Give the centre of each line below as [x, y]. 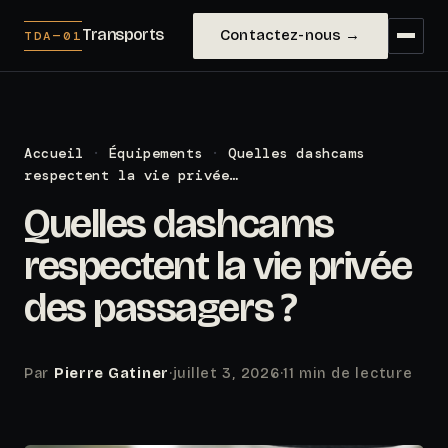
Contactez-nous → [290, 35]
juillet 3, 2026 [226, 373]
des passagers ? [160, 307]
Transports [123, 34]
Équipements [155, 153]
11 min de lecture [348, 373]
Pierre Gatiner [111, 373]
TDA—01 [53, 35]
